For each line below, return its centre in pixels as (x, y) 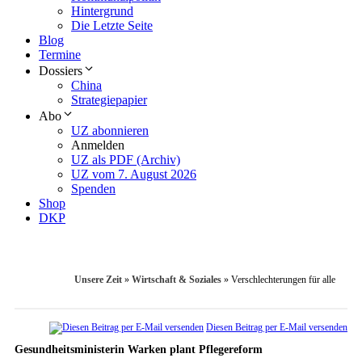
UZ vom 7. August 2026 (134, 175)
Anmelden (98, 145)
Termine (60, 55)
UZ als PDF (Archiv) (126, 160)
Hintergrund (102, 11)
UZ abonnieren (110, 131)
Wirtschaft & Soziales (177, 280)
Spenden (93, 189)
